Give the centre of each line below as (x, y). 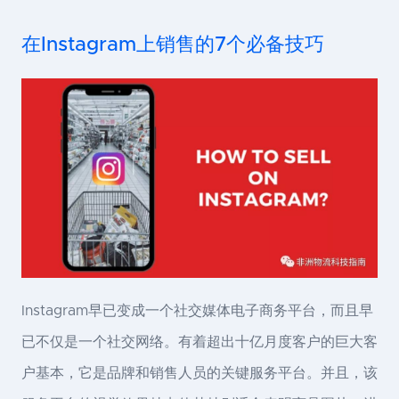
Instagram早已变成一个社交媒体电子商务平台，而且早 (197, 310)
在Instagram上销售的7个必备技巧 (173, 45)
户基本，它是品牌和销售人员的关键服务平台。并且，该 (199, 373)
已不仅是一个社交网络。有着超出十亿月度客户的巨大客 (199, 342)
